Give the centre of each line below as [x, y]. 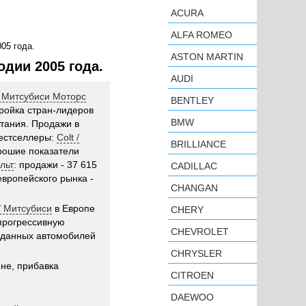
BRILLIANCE [198, 144]
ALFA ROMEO [201, 35]
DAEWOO [192, 297]
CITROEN [192, 275]
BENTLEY [192, 100]
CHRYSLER [196, 253]
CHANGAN [194, 188]
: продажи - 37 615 [55, 165]
